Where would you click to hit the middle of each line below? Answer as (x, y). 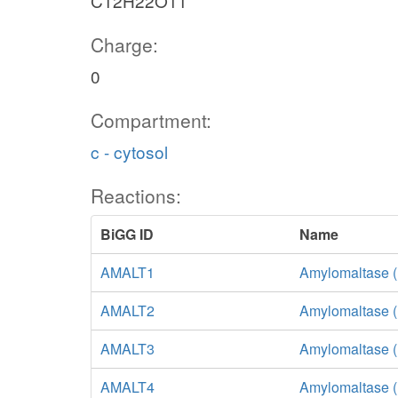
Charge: (124, 44)
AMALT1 (127, 272)
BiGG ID (127, 234)
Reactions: (136, 195)
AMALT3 (127, 349)
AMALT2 (127, 310)
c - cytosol (129, 151)
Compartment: (151, 120)
